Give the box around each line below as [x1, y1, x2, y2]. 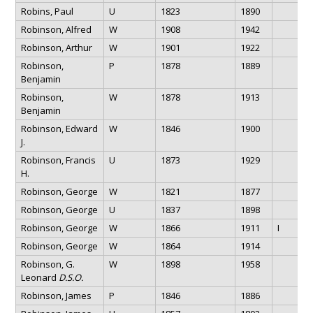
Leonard [20, 270, 59, 284]
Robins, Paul [20, 4, 73, 17]
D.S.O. [58, 270, 83, 284]
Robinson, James [20, 289, 92, 302]
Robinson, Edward [20, 122, 98, 135]
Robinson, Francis [20, 153, 96, 166]
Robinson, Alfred [20, 22, 92, 36]
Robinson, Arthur [20, 41, 92, 54]
